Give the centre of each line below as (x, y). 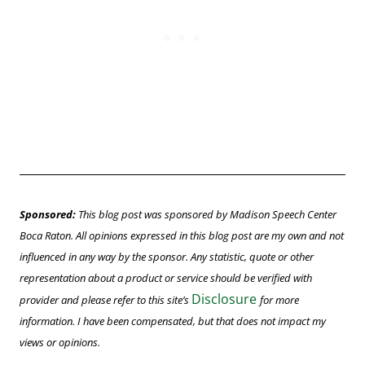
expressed (154, 236)
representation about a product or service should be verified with (166, 278)
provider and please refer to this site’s (106, 300)
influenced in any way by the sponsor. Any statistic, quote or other (167, 257)
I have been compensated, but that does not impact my (202, 321)
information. (48, 321)
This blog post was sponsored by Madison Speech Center (206, 215)
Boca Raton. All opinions (75, 236)
